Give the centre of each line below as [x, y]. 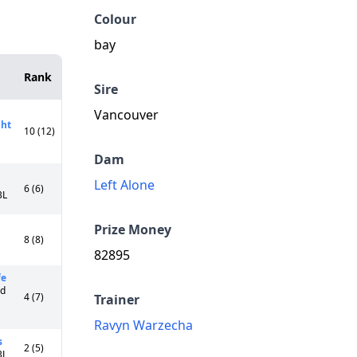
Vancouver [126, 115]
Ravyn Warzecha [143, 325]
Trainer [117, 300]
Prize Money [133, 229]
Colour [115, 19]
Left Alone [124, 185]
